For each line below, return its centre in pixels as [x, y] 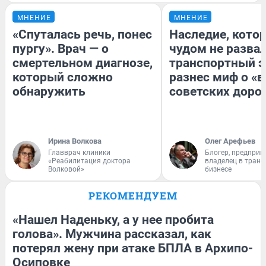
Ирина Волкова [75, 141]
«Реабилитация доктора [89, 161]
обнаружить [49, 92]
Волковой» [66, 170]
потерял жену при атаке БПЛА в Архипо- [133, 248]
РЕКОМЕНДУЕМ [133, 196]
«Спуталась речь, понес [82, 35]
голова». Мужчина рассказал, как [112, 234]
